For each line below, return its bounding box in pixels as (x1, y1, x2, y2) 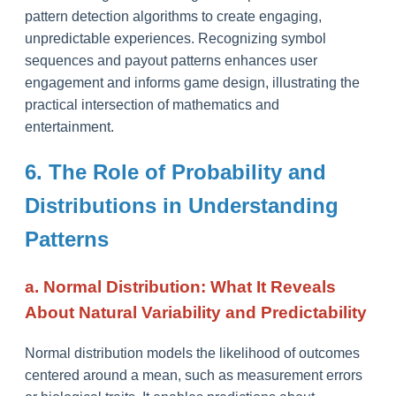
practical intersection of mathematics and (25, 97, 279, 113)
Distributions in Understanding (25, 194, 339, 218)
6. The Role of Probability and (25, 160, 326, 185)
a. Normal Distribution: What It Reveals (25, 278, 336, 297)
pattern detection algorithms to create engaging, (25, 9, 322, 25)
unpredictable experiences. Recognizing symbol (25, 31, 326, 47)
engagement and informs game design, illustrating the (25, 75, 360, 91)
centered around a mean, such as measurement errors (25, 367, 362, 383)
